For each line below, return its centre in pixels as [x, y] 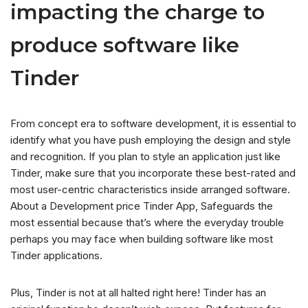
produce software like [125, 45]
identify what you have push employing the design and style [151, 140]
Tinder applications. [56, 256]
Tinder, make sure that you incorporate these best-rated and [153, 173]
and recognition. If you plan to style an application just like [145, 157]
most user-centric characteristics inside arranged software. [150, 190]
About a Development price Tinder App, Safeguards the [142, 206]
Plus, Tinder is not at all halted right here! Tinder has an [138, 293]
